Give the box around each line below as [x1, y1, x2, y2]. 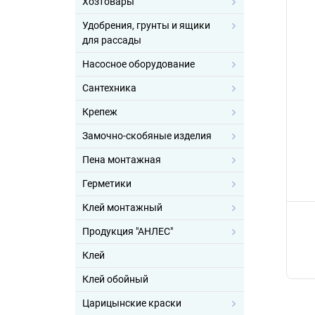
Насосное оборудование [82, 58, 195, 70]
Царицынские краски [82, 297, 181, 309]
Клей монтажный [82, 202, 162, 213]
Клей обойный [82, 274, 148, 285]
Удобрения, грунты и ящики [82, 20, 210, 31]
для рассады [82, 34, 141, 46]
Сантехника [82, 82, 136, 94]
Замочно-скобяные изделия [82, 130, 212, 141]
